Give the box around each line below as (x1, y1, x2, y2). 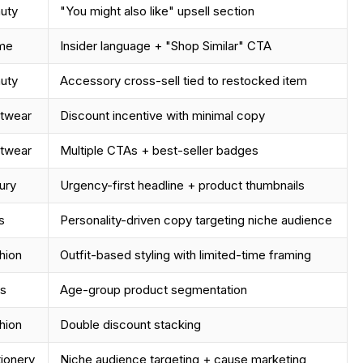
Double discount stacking (60, 316, 202, 332)
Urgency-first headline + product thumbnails (60, 177, 305, 193)
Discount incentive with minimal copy (60, 107, 266, 123)
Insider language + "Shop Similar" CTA (60, 37, 272, 53)
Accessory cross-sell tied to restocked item (60, 72, 308, 88)
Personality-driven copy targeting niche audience (60, 211, 333, 228)
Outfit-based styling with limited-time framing (60, 246, 312, 263)
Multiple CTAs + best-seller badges (60, 142, 259, 158)
